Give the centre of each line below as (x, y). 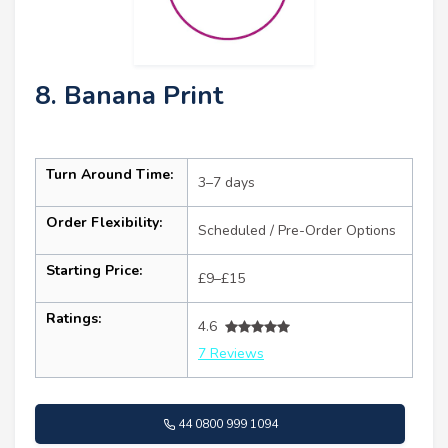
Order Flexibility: (104, 223)
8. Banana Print (129, 96)
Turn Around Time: (109, 175)
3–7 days (226, 183)
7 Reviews (231, 354)
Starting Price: (94, 271)
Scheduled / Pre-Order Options (297, 231)
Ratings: (73, 319)
